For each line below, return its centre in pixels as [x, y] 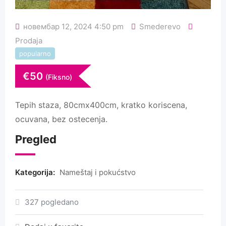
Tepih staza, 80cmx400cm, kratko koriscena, [101, 105]
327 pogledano [52, 202]
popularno [35, 53]
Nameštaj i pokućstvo [98, 172]
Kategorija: [36, 172]
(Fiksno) [59, 77]
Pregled [36, 139]
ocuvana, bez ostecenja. [61, 119]
